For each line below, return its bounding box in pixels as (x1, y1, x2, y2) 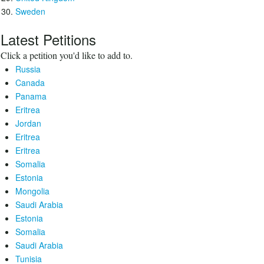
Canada (15, 77, 45, 88)
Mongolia (15, 185, 49, 197)
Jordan (15, 117, 41, 129)
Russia (15, 63, 41, 75)
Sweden (15, 5, 45, 17)
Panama (15, 90, 47, 102)
